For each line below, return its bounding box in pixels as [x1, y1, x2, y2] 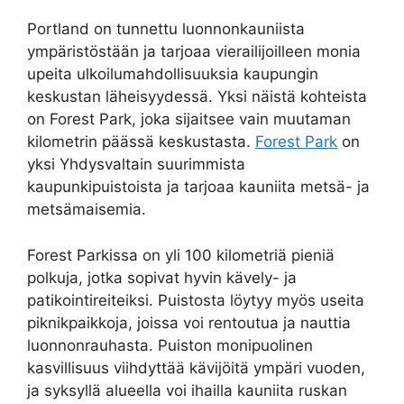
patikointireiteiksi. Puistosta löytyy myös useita [27, 290, 364, 309]
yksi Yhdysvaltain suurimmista [27, 155, 245, 174]
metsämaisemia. [27, 200, 146, 219]
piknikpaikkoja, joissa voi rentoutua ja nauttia [27, 313, 351, 332]
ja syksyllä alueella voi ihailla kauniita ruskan [27, 381, 347, 399]
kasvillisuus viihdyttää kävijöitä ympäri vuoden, [27, 358, 365, 377]
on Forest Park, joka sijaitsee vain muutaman [27, 110, 351, 129]
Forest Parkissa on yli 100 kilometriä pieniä [27, 245, 335, 264]
